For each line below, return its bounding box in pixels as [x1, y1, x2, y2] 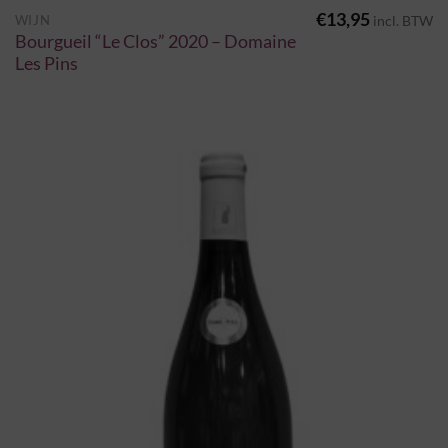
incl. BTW [373, 12, 434, 30]
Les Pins [14, 53, 78, 75]
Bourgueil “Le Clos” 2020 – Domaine [14, 31, 296, 53]
